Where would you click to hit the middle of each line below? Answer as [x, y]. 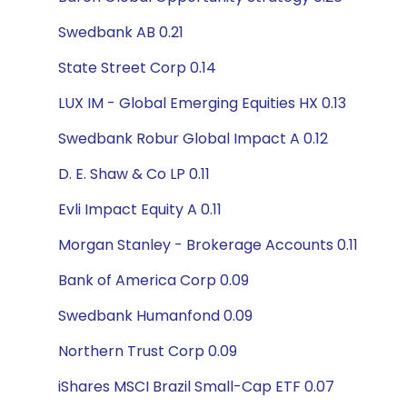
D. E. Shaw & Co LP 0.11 [134, 174]
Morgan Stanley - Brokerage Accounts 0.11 [208, 245]
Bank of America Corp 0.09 [154, 280]
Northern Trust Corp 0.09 [148, 351]
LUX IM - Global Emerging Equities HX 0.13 [202, 103]
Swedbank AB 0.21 [121, 32]
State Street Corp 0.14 [137, 68]
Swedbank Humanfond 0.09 [155, 316]
